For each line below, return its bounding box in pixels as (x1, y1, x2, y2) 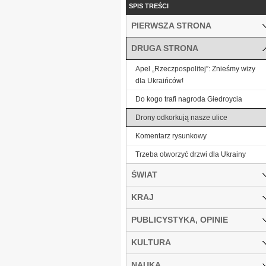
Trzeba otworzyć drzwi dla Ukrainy (135, 150, 246, 159)
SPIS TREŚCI (129, 2, 169, 9)
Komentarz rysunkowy (135, 131, 207, 140)
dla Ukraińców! (135, 76, 183, 85)
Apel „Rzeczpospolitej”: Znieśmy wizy (135, 64, 255, 73)
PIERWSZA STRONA (131, 20, 211, 30)
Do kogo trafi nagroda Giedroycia (135, 94, 242, 103)
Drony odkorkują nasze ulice (135, 113, 227, 122)
